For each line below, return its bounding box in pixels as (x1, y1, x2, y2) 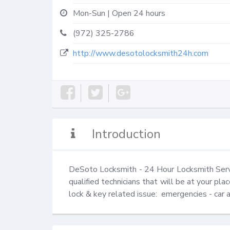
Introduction (92, 125, 161, 142)
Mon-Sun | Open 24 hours (73, 8, 165, 19)
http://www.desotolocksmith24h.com (73, 48, 208, 59)
